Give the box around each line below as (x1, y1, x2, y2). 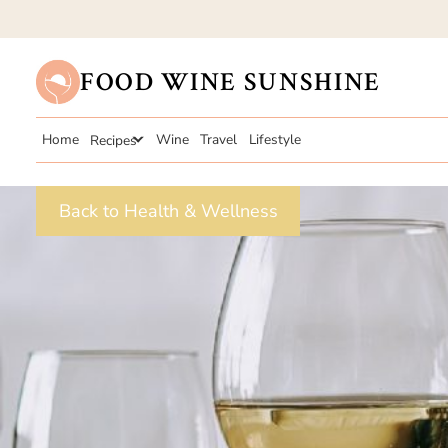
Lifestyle (248, 130, 301, 150)
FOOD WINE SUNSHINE (80, 64, 382, 99)
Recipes (89, 130, 137, 150)
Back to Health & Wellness (58, 198, 278, 223)
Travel (200, 130, 238, 150)
